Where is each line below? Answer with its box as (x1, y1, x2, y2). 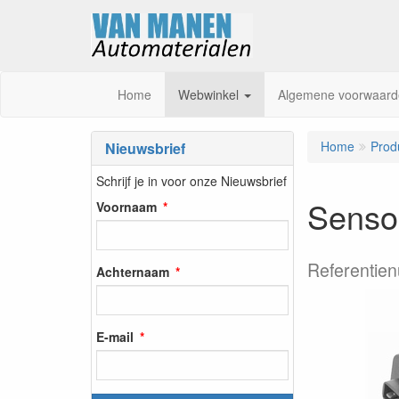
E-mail (96, 327, 134, 346)
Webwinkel (178, 85, 242, 103)
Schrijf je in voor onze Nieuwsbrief (96, 171, 287, 190)
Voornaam (96, 197, 157, 216)
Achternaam (96, 262, 169, 281)
